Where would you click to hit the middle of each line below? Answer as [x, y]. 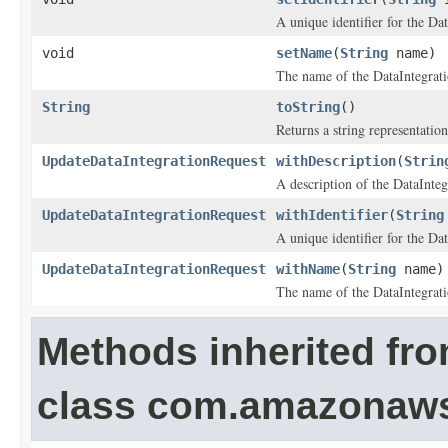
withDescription [336, 161]
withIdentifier [332, 215]
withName [308, 269]
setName [304, 53]
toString [308, 107]
